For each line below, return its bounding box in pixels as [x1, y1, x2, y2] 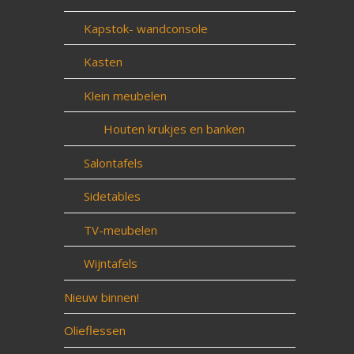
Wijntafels [83, 255, 137, 271]
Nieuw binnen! [63, 288, 139, 305]
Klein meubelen [83, 87, 167, 104]
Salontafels [83, 154, 143, 171]
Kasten [83, 54, 122, 70]
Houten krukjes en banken [103, 121, 245, 137]
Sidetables [83, 188, 141, 204]
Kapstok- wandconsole [83, 20, 208, 36]
